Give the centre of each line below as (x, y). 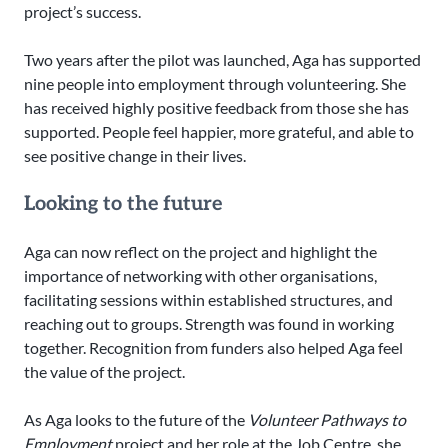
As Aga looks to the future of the (136, 420)
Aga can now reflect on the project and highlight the (200, 252)
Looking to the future (123, 204)
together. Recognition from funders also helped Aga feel (213, 348)
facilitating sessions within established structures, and (208, 300)
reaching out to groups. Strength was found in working (209, 324)
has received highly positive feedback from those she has (216, 108)
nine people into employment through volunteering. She (215, 84)
